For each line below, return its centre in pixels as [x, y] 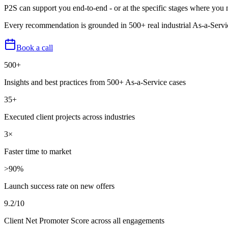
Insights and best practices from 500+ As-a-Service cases [95, 82]
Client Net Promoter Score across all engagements [84, 220]
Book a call [35, 47]
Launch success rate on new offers [59, 186]
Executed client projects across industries [69, 117]
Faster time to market [38, 151]
